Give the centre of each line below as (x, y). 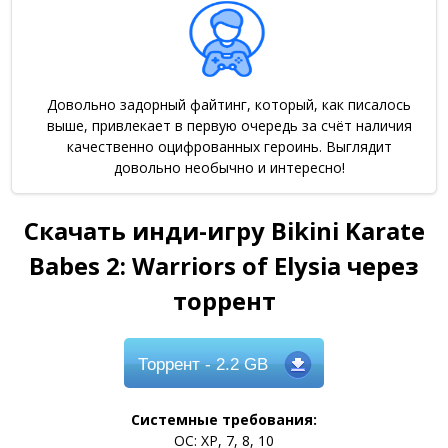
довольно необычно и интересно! (229, 167)
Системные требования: (224, 420)
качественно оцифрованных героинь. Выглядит (229, 146)
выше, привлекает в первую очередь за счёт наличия (229, 125)
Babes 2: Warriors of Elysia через (224, 265)
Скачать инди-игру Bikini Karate (224, 230)
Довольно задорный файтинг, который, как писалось (229, 104)
